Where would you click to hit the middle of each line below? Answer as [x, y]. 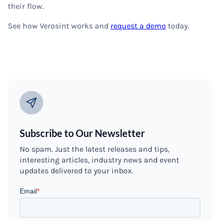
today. [178, 26]
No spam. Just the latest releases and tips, [95, 149]
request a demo [138, 26]
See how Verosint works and [59, 26]
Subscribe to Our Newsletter [82, 133]
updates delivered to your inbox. [76, 171]
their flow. [26, 6]
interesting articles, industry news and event [99, 160]
